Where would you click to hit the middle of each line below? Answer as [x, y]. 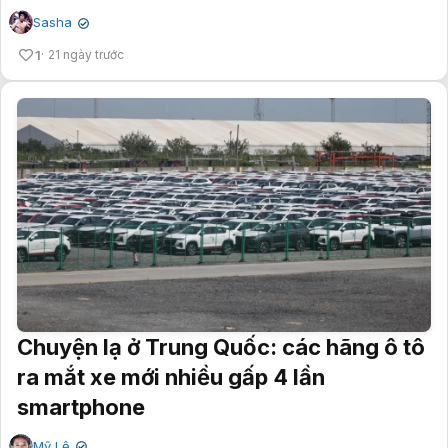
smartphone [81, 406]
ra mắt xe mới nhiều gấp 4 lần [171, 376]
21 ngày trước [86, 55]
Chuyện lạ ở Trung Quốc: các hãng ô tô [221, 346]
